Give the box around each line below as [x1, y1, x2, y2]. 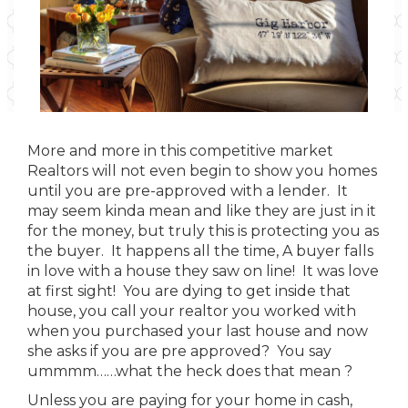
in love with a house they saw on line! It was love [27, 262, 379, 280]
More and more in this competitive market [27, 142, 333, 159]
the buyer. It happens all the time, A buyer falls [27, 242, 373, 260]
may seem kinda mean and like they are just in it [27, 202, 376, 219]
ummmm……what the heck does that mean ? [27, 362, 352, 380]
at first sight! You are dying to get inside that [27, 282, 351, 300]
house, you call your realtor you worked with [27, 302, 356, 320]
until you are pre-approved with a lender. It [27, 182, 348, 199]
